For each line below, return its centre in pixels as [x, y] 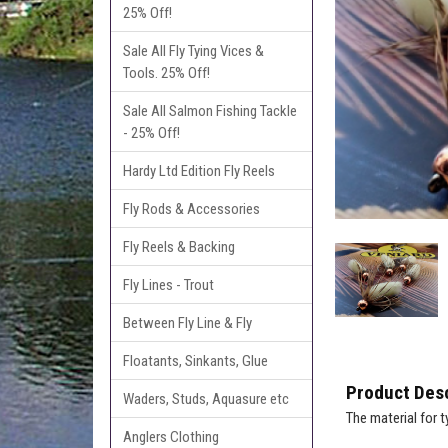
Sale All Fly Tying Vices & [194, 50]
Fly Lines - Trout [169, 284]
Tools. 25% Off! [167, 72]
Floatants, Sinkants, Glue [196, 360]
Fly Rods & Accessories [192, 208]
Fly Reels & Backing [179, 246]
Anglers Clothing [171, 436]
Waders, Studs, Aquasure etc [206, 398]
